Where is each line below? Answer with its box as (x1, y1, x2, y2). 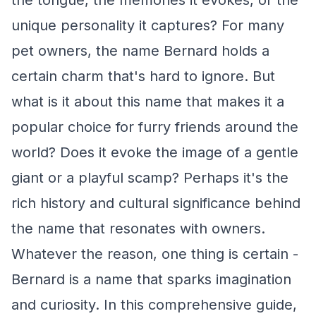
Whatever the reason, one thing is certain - (11, 245, 298, 262)
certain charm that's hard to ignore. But (11, 68, 275, 85)
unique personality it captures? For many (11, 17, 284, 34)
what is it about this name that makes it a (11, 93, 284, 110)
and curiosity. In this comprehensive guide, (11, 296, 297, 313)
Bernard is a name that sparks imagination (11, 271, 291, 288)
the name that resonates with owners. (11, 220, 265, 237)
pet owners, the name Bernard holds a (11, 42, 269, 59)
